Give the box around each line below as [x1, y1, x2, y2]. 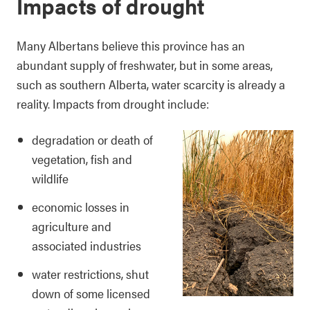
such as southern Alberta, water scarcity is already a [17, 75, 285, 93]
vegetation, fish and [32, 150, 132, 168]
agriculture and [32, 217, 111, 235]
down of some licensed [32, 284, 150, 302]
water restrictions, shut [32, 265, 149, 283]
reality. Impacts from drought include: [17, 95, 209, 113]
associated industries [32, 237, 141, 255]
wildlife [32, 170, 69, 188]
